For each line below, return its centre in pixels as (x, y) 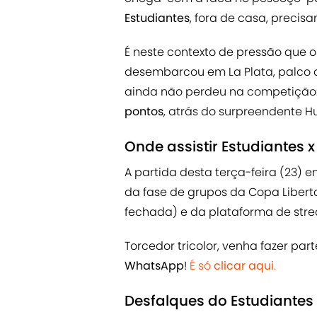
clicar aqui (244, 266)
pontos (144, 112)
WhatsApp (154, 266)
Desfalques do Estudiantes (219, 301)
